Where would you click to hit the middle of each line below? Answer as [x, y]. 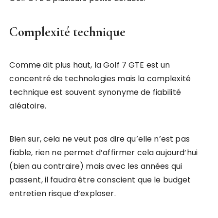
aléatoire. [28, 106]
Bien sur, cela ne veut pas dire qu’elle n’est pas [100, 139]
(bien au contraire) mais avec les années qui [96, 166]
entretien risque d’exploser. [63, 194]
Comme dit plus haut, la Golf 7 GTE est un [90, 65]
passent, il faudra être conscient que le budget [100, 180]
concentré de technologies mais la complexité [100, 79]
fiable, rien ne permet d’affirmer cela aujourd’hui [103, 153]
